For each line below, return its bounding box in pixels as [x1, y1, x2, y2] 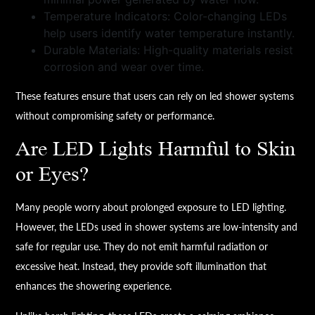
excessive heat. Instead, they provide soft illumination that [15, 260, 267, 273]
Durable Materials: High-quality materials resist [44, 43, 294, 58]
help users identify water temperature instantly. [44, 26, 295, 41]
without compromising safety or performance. [15, 110, 215, 122]
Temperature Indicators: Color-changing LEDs [44, 9, 288, 24]
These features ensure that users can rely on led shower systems [15, 90, 295, 103]
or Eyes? [15, 163, 89, 186]
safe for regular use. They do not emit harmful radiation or [15, 240, 269, 253]
